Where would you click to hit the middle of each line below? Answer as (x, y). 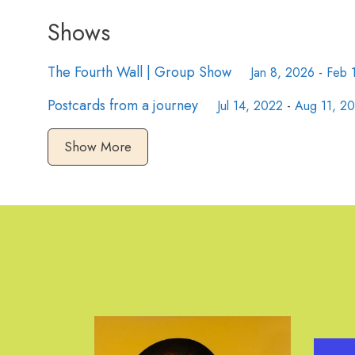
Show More (98, 147)
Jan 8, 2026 (282, 73)
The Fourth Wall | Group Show (139, 72)
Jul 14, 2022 (250, 106)
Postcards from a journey (123, 105)
